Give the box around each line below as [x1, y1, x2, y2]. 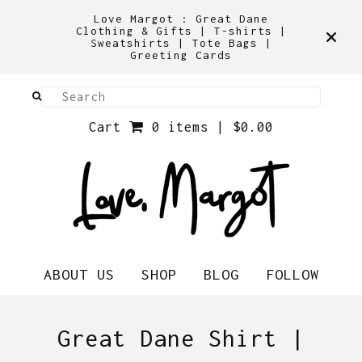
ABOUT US [43, 266, 115, 283]
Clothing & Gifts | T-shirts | [75, 24, 287, 37]
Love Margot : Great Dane [94, 12, 268, 25]
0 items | [152, 120, 233, 134]
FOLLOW [265, 266, 319, 283]
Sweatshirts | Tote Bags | [90, 36, 272, 49]
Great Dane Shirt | [57, 325, 305, 351]
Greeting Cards [130, 48, 232, 61]
